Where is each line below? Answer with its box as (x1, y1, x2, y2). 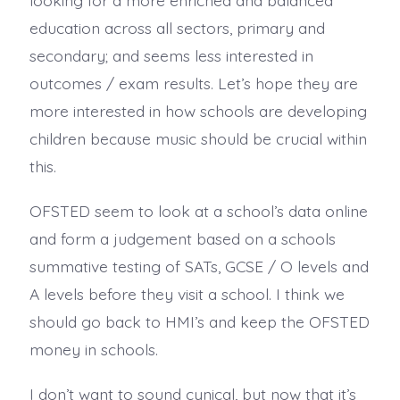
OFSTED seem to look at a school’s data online (29, 200, 368, 221)
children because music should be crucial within (29, 128, 367, 148)
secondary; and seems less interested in (29, 45, 313, 65)
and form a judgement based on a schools (29, 228, 336, 248)
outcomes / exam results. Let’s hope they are (29, 72, 358, 93)
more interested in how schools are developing (29, 100, 367, 121)
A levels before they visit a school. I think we (29, 283, 345, 304)
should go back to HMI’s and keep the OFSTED (29, 311, 370, 331)
